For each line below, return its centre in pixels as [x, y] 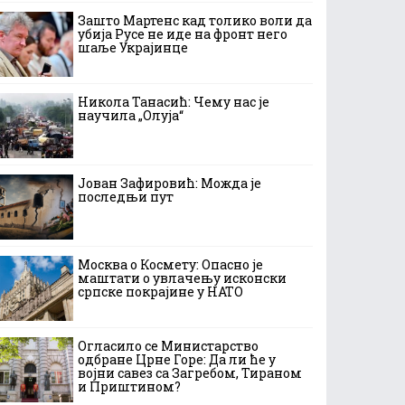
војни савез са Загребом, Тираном [190, 373]
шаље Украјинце [133, 47]
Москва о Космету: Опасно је [170, 264]
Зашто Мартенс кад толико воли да [195, 20]
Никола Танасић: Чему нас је [174, 102]
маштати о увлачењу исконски [182, 278]
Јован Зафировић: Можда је [170, 183]
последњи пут [126, 197]
